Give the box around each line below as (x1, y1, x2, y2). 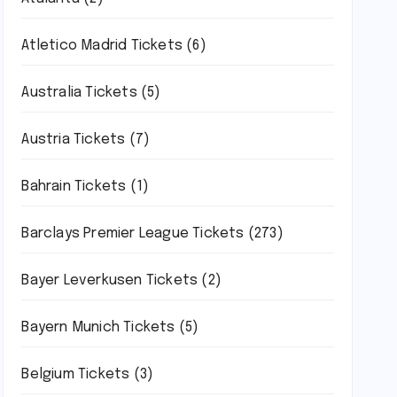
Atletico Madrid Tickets (21, 38, 183, 53)
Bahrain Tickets (21, 179, 127, 194)
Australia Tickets (21, 85, 137, 100)
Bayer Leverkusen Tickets (21, 273, 198, 288)
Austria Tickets (21, 132, 126, 147)
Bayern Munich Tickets (21, 320, 175, 335)
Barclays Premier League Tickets (21, 226, 245, 241)
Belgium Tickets (21, 367, 130, 382)
